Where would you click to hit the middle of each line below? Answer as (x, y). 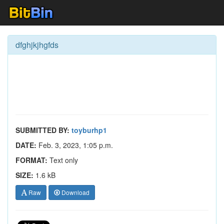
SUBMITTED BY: (42, 130)
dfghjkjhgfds (37, 45)
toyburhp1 (89, 130)
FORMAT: (31, 160)
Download (75, 192)
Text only (63, 160)
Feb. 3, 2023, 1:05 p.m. (75, 145)
